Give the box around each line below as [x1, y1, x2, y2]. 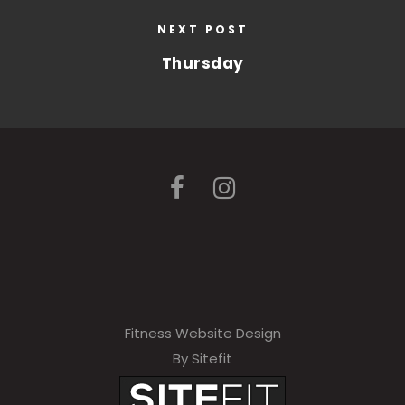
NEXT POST [156, 22, 249, 37]
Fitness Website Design [124, 324, 281, 343]
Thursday [161, 52, 244, 74]
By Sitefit [173, 349, 232, 368]
